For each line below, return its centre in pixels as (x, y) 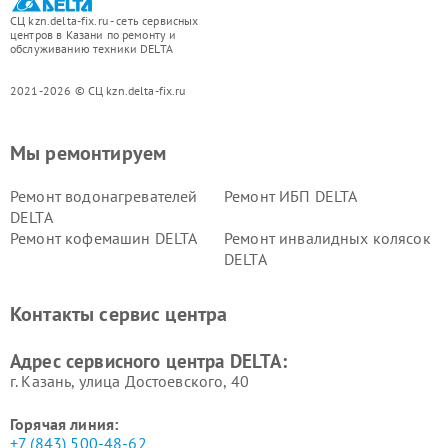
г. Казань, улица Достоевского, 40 (129, 381)
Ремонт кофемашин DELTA (104, 238)
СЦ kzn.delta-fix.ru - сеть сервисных (104, 20)
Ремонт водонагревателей (104, 196)
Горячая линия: (64, 424)
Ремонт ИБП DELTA (291, 196)
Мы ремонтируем (88, 153)
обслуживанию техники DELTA (91, 48)
